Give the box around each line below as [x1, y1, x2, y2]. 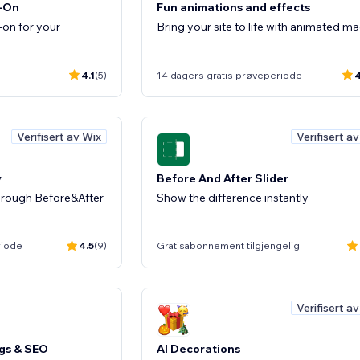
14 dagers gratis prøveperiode [157, 68, 302, 81]
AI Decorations [157, 342, 240, 356]
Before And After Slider [157, 170, 288, 186]
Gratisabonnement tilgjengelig [157, 239, 300, 252]
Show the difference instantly [157, 190, 309, 205]
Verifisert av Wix [17, 129, 101, 144]
